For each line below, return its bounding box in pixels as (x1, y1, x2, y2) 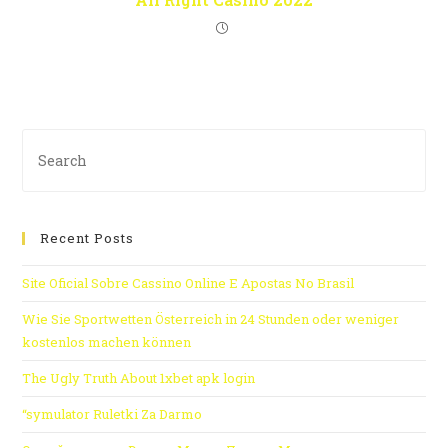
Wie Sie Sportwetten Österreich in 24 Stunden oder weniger (22, 310, 400, 329)
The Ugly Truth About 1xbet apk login (22, 369, 256, 388)
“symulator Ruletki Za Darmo (22, 405, 203, 424)
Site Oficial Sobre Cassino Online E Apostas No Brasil (22, 274, 355, 293)
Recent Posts (40, 229, 135, 248)
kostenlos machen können (22, 333, 192, 352)
